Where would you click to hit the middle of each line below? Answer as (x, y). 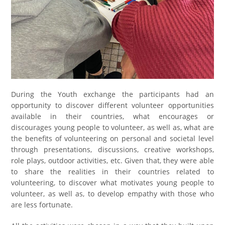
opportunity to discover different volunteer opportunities (113, 105)
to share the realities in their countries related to (113, 172)
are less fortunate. (42, 205)
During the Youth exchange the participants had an (113, 94)
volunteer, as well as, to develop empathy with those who (113, 194)
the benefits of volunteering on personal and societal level (113, 139)
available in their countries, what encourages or (113, 117)
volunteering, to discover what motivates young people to (113, 183)
